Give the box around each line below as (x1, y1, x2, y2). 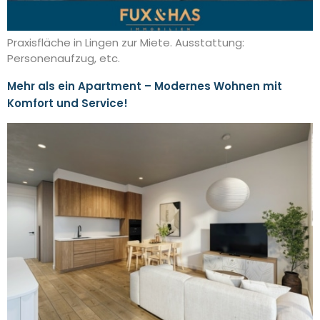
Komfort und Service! (7, 95, 128, 111)
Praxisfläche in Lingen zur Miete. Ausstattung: (7, 35, 244, 51)
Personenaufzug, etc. (7, 51, 120, 66)
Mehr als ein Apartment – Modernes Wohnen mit (7, 78, 282, 94)
